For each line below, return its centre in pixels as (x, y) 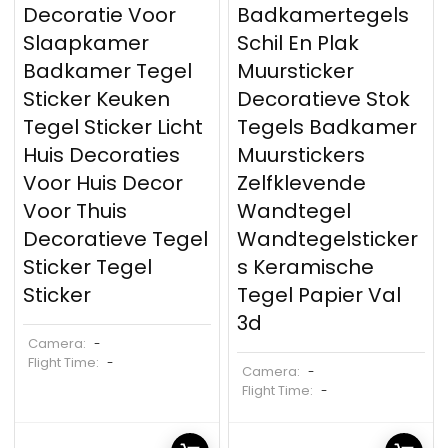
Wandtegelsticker (328, 239)
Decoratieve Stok (324, 99)
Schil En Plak (298, 43)
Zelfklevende (302, 183)
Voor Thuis (75, 211)
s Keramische (306, 267)
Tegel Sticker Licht (113, 127)
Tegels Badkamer (327, 127)
